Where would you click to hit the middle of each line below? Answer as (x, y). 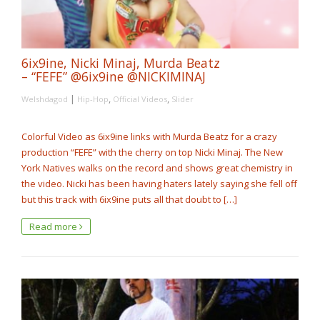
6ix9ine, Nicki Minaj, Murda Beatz (121, 62)
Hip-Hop (93, 99)
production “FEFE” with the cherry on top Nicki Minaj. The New (152, 152)
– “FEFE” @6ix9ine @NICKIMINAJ (114, 76)
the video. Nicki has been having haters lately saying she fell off (159, 183)
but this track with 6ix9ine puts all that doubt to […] (129, 199)
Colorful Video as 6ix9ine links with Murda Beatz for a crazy (149, 136)
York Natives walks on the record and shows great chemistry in (157, 167)
